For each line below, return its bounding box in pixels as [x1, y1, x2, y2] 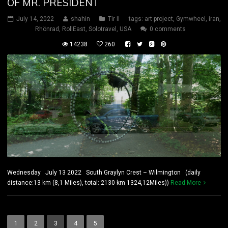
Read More [170, 179, 201, 186]
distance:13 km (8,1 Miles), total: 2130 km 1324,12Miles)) [7, 179, 170, 186]
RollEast [62, 25, 85, 33]
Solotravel [88, 25, 117, 33]
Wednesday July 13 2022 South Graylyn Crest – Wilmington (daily [7, 168, 201, 176]
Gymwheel [176, 15, 206, 22]
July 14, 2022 [16, 15, 54, 22]
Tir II [107, 15, 120, 22]
